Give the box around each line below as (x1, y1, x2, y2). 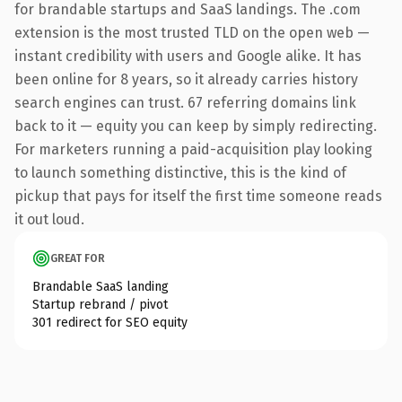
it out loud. (14, 210, 84, 228)
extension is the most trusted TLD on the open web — (14, 23, 370, 41)
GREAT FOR (50, 251, 105, 265)
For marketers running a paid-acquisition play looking (14, 140, 372, 158)
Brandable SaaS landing (32, 278, 169, 294)
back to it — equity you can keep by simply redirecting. (14, 117, 377, 135)
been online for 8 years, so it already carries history (14, 70, 358, 88)
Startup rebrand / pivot (32, 296, 168, 312)
